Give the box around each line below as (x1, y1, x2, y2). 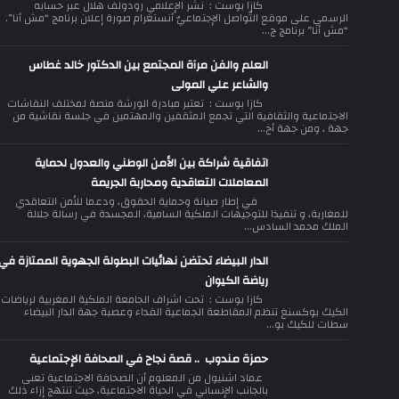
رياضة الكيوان (205, 270, 268, 291)
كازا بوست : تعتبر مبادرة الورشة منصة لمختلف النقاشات (7, 94, 268, 113)
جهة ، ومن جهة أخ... (257, 118, 348, 138)
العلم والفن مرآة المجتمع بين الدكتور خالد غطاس (28, 54, 268, 76)
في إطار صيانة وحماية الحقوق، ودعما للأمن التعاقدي (15, 191, 268, 211)
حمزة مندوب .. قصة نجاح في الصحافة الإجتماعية (29, 348, 268, 370)
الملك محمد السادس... (244, 216, 348, 236)
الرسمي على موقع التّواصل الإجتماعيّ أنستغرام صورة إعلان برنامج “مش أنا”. (5, 8, 348, 28)
